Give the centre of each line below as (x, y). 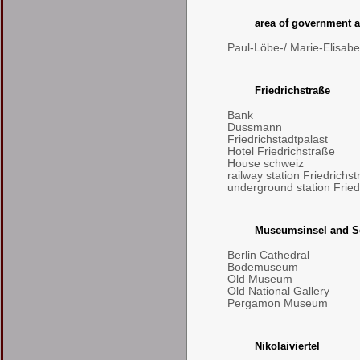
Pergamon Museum (278, 303)
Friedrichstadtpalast (278, 139)
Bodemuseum (263, 267)
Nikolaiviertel (287, 346)
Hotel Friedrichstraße (281, 151)
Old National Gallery (278, 291)
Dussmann (255, 127)
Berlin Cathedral (268, 255)
